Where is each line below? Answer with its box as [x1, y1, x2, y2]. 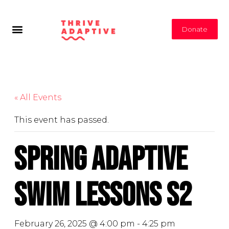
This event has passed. [14, 115, 109, 125]
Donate [182, 25, 208, 33]
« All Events [14, 93, 61, 103]
